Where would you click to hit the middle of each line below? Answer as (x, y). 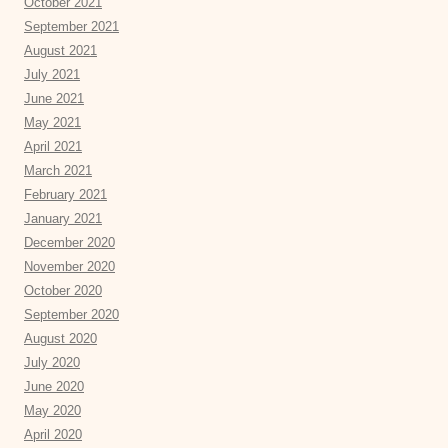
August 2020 (60, 338)
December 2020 (69, 242)
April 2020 (53, 434)
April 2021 (53, 146)
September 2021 (71, 26)
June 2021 (54, 98)
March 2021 (58, 170)
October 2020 (63, 290)
